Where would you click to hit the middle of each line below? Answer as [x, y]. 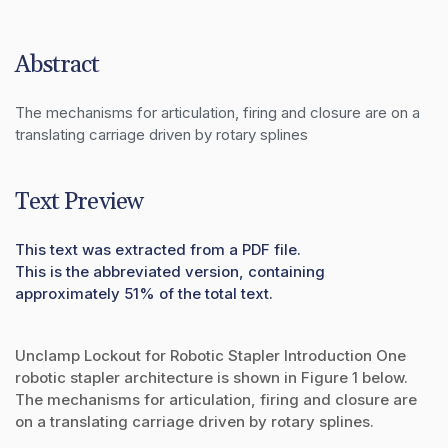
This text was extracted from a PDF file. [158, 249]
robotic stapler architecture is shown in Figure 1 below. [211, 377]
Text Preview [79, 201]
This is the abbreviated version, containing [170, 271]
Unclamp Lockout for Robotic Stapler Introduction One [210, 355]
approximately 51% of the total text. [144, 293]
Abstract [57, 64]
